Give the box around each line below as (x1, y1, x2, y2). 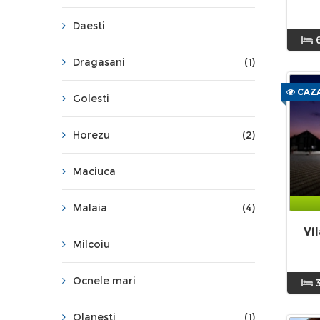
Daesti (73, 19, 105, 32)
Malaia (73, 201, 107, 214)
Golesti (73, 92, 109, 105)
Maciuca (73, 165, 116, 178)
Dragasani (73, 56, 125, 69)
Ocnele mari (73, 274, 136, 287)
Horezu (73, 129, 110, 141)
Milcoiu (73, 238, 110, 251)
